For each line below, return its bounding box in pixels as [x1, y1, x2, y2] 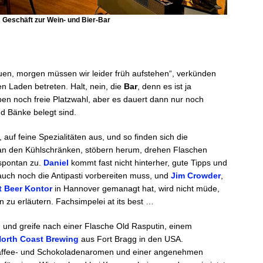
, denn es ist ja [137, 82, 191, 92]
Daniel [43, 158, 69, 168]
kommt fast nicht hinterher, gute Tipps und [69, 158, 227, 168]
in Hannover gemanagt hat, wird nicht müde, [52, 184, 220, 194]
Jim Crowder [171, 171, 221, 181]
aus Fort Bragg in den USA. [79, 234, 183, 244]
